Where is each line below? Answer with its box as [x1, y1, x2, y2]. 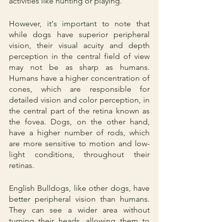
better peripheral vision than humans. [9, 194, 150, 204]
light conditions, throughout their [9, 149, 150, 159]
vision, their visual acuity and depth [9, 40, 150, 50]
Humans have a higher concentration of [9, 73, 150, 83]
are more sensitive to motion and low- [9, 138, 150, 148]
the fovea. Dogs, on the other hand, [9, 116, 150, 126]
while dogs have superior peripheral [9, 29, 150, 39]
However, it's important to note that [9, 18, 150, 28]
